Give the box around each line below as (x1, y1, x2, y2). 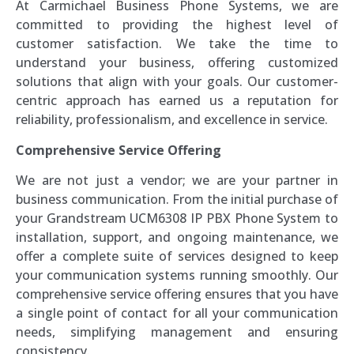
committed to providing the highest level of (16, 16, 338, 34)
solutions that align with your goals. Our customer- (16, 73, 338, 91)
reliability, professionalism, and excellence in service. (16, 111, 328, 129)
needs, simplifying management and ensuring (16, 322, 338, 341)
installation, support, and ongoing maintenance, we (16, 228, 338, 246)
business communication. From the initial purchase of (16, 190, 338, 208)
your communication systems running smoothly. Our (16, 265, 338, 284)
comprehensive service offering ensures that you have (16, 284, 338, 303)
